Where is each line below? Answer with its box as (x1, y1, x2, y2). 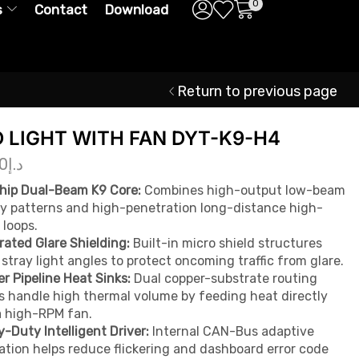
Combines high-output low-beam (141, 182, 345, 198)
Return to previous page (177, 82, 338, 100)
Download (104, 2, 168, 18)
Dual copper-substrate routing (131, 270, 317, 286)
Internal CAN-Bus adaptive (149, 323, 314, 339)
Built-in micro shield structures (130, 235, 322, 251)
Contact (34, 2, 87, 18)
